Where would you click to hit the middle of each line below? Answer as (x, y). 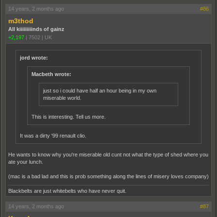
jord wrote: (34, 57)
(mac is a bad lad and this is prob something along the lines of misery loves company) (108, 176)
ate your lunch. (26, 162)
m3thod (21, 21)
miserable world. (62, 98)
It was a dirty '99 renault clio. (53, 135)
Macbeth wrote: (51, 74)
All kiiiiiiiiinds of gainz (36, 29)
